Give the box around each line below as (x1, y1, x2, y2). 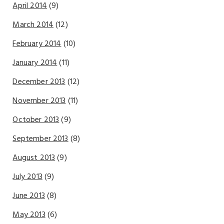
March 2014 (12, 18, 54, 31)
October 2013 (12, 113, 59, 126)
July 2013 (12, 170, 42, 183)
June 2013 (12, 189, 45, 202)
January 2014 (12, 56, 57, 69)
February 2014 (12, 37, 61, 50)
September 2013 (12, 132, 68, 145)
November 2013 (12, 94, 66, 107)
